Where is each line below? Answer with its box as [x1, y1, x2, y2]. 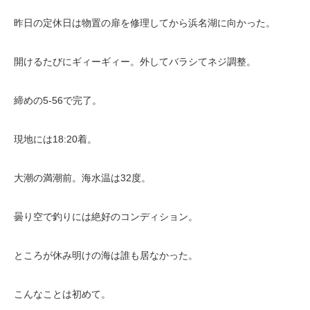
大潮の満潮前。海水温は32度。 [14, 172, 151, 184]
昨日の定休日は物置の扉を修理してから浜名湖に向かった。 [14, 17, 275, 29]
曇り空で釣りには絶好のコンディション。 [14, 211, 198, 223]
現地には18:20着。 [14, 134, 97, 145]
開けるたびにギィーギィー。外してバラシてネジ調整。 [14, 56, 256, 68]
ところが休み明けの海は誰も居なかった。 [14, 250, 198, 262]
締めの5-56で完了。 [14, 95, 102, 107]
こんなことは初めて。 [14, 289, 111, 300]
